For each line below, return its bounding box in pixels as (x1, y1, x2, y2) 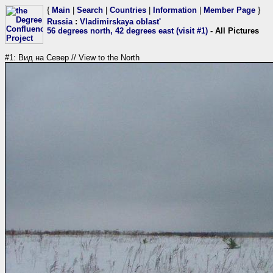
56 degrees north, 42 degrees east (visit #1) (47, 26, 208, 35)
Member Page (204, 5, 255, 15)
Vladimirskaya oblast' (80, 17, 161, 26)
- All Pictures (208, 26, 259, 35)
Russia (47, 17, 73, 26)
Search (77, 5, 103, 15)
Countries (110, 5, 146, 15)
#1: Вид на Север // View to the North (5, 53, 140, 62)
